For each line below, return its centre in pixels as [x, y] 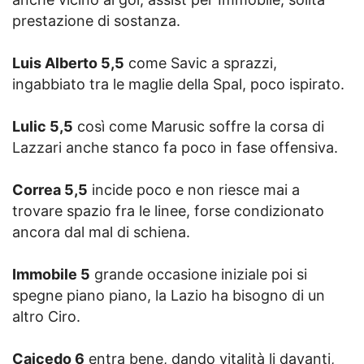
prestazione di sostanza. [96, 20]
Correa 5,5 [50, 189]
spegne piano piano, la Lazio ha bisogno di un [169, 295]
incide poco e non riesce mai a [194, 189]
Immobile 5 [51, 274]
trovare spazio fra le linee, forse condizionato [168, 210]
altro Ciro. [46, 316]
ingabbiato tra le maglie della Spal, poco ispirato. [178, 84]
